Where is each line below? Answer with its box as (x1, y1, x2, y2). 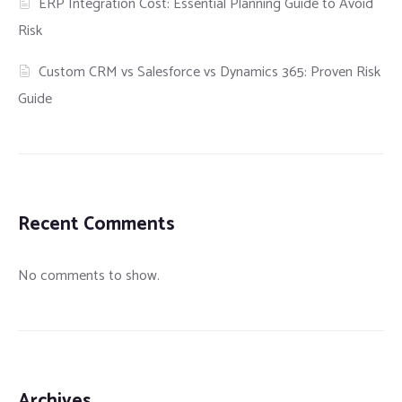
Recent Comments (18, 209, 175, 240)
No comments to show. (18, 264, 160, 289)
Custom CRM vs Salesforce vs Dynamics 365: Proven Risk (39, 60, 381, 85)
